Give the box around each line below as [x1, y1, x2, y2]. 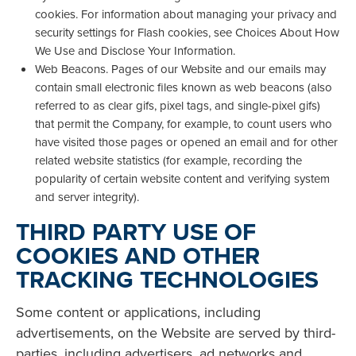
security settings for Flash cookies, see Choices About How [35, 24, 339, 41]
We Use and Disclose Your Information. [35, 42, 235, 60]
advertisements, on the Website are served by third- [16, 323, 335, 342]
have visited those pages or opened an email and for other [35, 133, 338, 151]
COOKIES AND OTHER [16, 238, 260, 273]
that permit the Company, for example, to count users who [35, 115, 332, 133]
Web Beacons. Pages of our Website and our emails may [35, 60, 326, 78]
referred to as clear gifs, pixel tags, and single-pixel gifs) [35, 97, 320, 114]
